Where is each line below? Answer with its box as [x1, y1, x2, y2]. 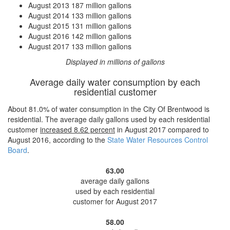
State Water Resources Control [107, 135, 208, 145]
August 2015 [28, 21, 69, 31]
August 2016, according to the [8, 135, 107, 145]
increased [40, 124, 72, 135]
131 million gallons [71, 21, 131, 31]
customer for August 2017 [73, 196, 157, 206]
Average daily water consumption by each [30, 75, 200, 88]
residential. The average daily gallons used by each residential [8, 114, 210, 124]
